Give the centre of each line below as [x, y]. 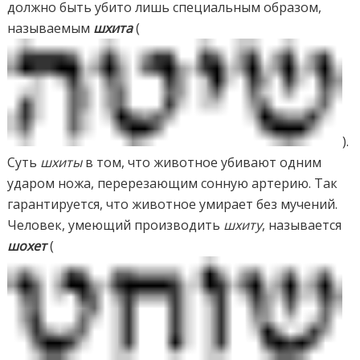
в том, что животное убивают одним [202, 162]
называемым [51, 28]
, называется [302, 225]
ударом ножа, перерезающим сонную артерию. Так [173, 183]
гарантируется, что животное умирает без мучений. [173, 204]
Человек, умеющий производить [116, 225]
